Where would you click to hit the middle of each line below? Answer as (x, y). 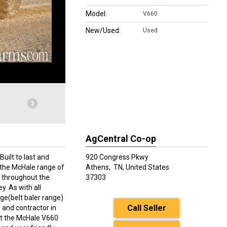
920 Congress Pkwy (117, 157)
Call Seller (146, 208)
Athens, (99, 167)
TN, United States (141, 167)
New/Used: (103, 30)
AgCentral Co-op (121, 139)
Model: (96, 14)
